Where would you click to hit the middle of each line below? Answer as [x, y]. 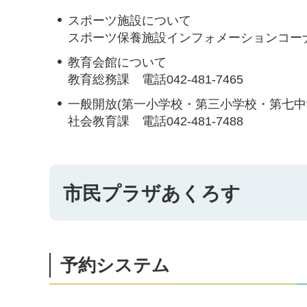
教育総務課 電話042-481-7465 [156, 79]
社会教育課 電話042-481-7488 [156, 121]
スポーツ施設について [130, 21]
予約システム [115, 265]
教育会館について [117, 62]
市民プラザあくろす [152, 194]
